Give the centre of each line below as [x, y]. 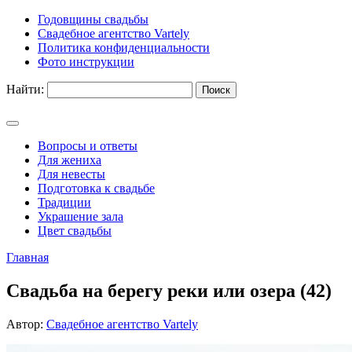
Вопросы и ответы [88, 146]
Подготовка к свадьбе [96, 188]
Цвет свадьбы [75, 231]
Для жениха [70, 160]
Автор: [26, 324]
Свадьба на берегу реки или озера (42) [169, 290]
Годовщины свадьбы [93, 19]
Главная [27, 257]
